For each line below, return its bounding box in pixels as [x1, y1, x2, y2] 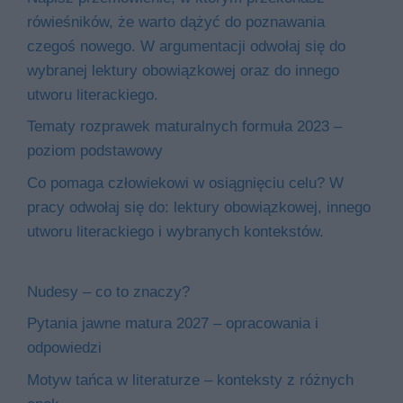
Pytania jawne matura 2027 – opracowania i [27, 315, 318, 333]
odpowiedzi [27, 339, 102, 357]
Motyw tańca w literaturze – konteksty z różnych [27, 371, 354, 389]
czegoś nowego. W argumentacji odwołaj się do [27, 37, 345, 55]
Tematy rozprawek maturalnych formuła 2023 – [27, 118, 342, 136]
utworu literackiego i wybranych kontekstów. [27, 222, 324, 240]
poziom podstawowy [27, 142, 163, 160]
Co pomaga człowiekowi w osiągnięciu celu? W [27, 174, 344, 192]
